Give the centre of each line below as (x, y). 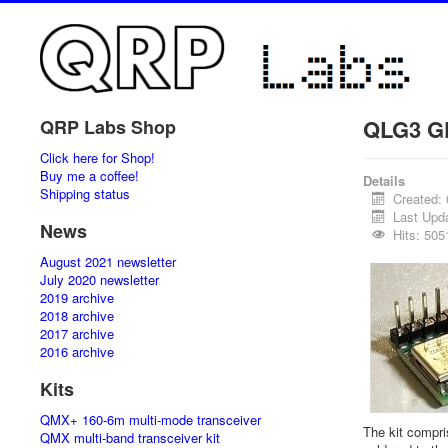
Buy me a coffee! (89, 175)
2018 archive (77, 315)
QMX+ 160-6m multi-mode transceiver (150, 419)
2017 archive (77, 333)
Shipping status (85, 193)
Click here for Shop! (97, 157)
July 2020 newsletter (99, 279)
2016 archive (77, 351)
